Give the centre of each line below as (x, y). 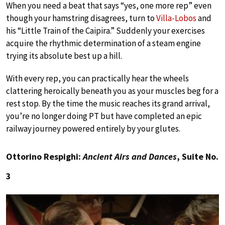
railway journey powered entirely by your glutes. (93, 128)
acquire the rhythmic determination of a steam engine (103, 43)
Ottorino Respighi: (44, 156)
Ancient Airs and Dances (130, 156)
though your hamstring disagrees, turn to (81, 18)
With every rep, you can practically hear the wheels (97, 78)
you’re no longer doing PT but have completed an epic (104, 116)
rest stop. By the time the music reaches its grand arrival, (108, 103)
